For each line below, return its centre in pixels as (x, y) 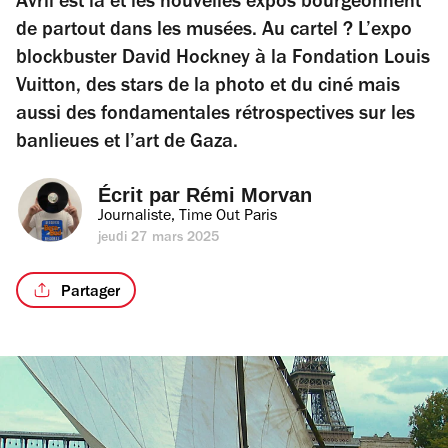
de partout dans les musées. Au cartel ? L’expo (214, 32)
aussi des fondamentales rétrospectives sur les (215, 116)
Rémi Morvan (249, 195)
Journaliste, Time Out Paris (187, 217)
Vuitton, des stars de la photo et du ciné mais (208, 88)
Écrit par (142, 195)
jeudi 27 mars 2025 (159, 239)
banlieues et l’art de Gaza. (127, 144)
